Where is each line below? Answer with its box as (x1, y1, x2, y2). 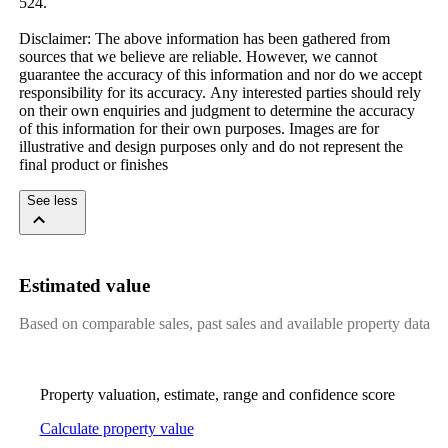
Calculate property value (39, 420, 194, 438)
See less (26, 192, 78, 208)
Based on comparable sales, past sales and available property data (18, 315, 430, 333)
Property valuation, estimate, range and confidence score (39, 386, 395, 404)
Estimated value (18, 274, 150, 296)
